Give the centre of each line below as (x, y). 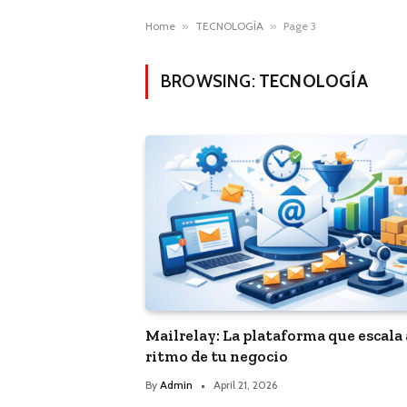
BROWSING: (210, 81)
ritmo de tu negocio (217, 357)
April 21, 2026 (245, 385)
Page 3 (300, 26)
